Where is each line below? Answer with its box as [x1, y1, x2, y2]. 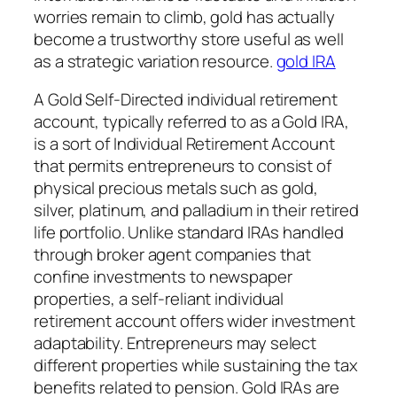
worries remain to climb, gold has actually [34, 4, 335, 28]
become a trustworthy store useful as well [34, 27, 344, 51]
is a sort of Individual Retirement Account [34, 132, 335, 156]
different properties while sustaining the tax [34, 354, 358, 378]
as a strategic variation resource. [34, 49, 276, 73]
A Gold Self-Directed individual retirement [34, 88, 338, 112]
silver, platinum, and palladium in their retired [34, 198, 360, 222]
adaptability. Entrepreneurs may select [34, 331, 317, 355]
